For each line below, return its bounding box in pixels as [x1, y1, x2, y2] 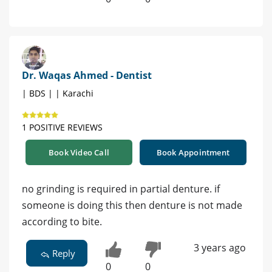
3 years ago [193, 241, 246, 255]
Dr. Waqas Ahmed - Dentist [22, 69, 152, 83]
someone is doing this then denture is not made [22, 199, 242, 212]
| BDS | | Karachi [22, 87, 93, 100]
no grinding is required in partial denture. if [22, 182, 220, 196]
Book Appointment [156, 147, 230, 158]
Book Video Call [49, 147, 109, 158]
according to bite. [22, 215, 102, 229]
